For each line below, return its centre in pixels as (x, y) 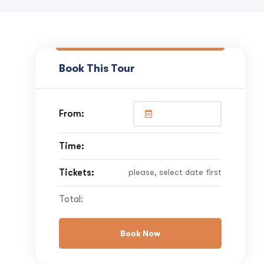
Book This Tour (97, 68)
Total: (71, 199)
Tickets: (76, 172)
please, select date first (175, 172)
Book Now (140, 233)
